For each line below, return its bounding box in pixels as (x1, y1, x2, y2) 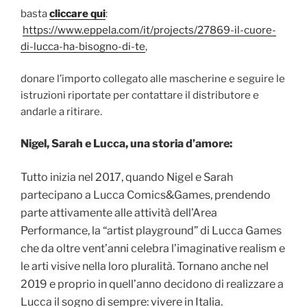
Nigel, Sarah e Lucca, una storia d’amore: (21, 137, 232, 151)
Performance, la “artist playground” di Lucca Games (21, 223, 282, 237)
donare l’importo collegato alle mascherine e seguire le (21, 72, 285, 85)
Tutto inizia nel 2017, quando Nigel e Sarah (21, 170, 233, 184)
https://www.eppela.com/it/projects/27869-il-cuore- (23, 24, 276, 37)
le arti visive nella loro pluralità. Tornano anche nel (21, 259, 269, 273)
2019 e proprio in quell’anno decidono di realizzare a (21, 277, 284, 291)
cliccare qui (49, 8, 106, 21)
